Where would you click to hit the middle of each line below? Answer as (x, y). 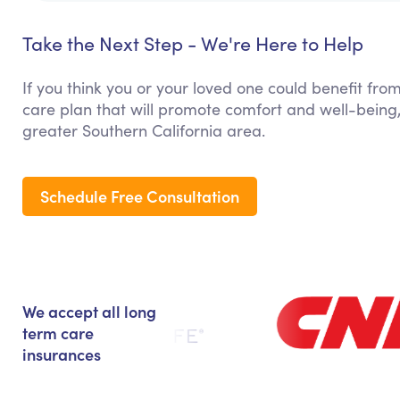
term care (58, 333)
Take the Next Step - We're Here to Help (193, 44)
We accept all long (89, 312)
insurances (62, 354)
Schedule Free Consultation (140, 196)
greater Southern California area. (144, 131)
